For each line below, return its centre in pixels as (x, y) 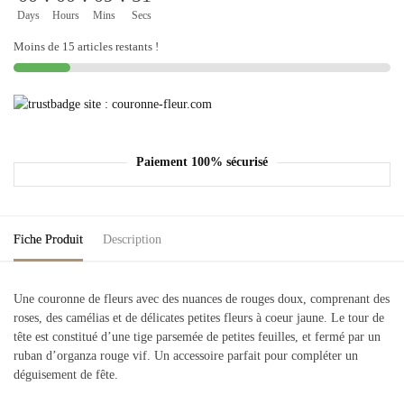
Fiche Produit (48, 239)
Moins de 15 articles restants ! (86, 46)
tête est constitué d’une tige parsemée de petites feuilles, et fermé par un (197, 336)
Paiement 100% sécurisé (202, 162)
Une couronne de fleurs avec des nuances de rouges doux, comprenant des (202, 298)
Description (132, 239)
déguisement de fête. (66, 374)
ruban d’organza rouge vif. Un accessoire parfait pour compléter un (186, 355)
